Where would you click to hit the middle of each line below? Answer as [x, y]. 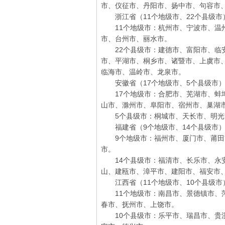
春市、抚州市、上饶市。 [140, 204]
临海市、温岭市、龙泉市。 [143, 72]
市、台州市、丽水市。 [136, 39]
